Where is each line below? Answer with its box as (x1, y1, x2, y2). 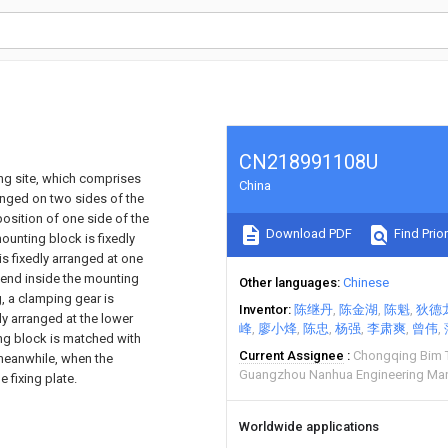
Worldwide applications (239, 419, 379, 434)
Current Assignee (239, 348, 344, 363)
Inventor (239, 302, 288, 317)
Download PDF (263, 226, 352, 242)
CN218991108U (239, 150, 378, 174)
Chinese (343, 275, 389, 290)
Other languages (239, 275, 337, 290)
